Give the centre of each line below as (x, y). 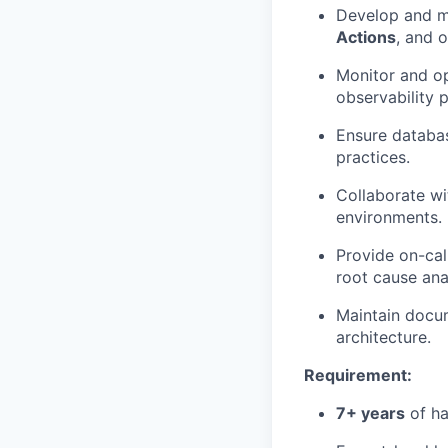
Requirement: (358, 375)
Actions (366, 37)
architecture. (383, 337)
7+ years (370, 413)
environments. (389, 217)
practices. (373, 157)
